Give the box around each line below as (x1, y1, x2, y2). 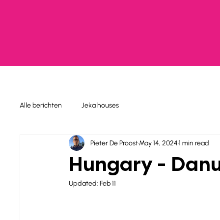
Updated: (69, 179, 100, 188)
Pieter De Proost (90, 138, 138, 147)
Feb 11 (100, 179, 116, 188)
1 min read (179, 138, 209, 147)
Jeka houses (82, 101, 119, 110)
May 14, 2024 (139, 138, 178, 147)
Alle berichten (20, 101, 62, 110)
